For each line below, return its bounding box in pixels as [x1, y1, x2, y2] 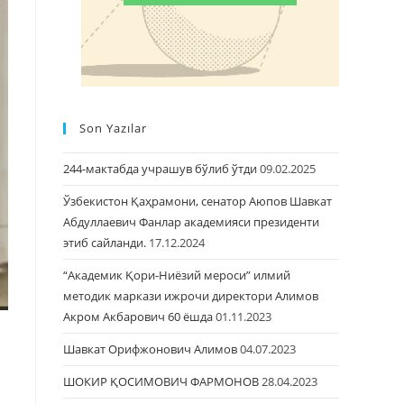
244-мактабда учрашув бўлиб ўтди [63, 161, 257, 177]
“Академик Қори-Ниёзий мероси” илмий [63, 267, 290, 283]
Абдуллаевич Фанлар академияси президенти [63, 214, 319, 230]
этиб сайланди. [63, 234, 146, 251]
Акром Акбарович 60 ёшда [63, 308, 213, 325]
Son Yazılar [79, 120, 147, 136]
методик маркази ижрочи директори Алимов [63, 288, 318, 304]
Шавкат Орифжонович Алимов [63, 341, 237, 357]
